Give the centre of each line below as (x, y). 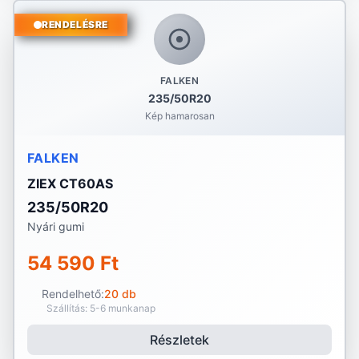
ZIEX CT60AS (70, 184)
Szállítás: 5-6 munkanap (101, 308)
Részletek (179, 340)
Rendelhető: (73, 294)
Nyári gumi (56, 226)
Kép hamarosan (179, 116)
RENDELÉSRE (75, 24)
